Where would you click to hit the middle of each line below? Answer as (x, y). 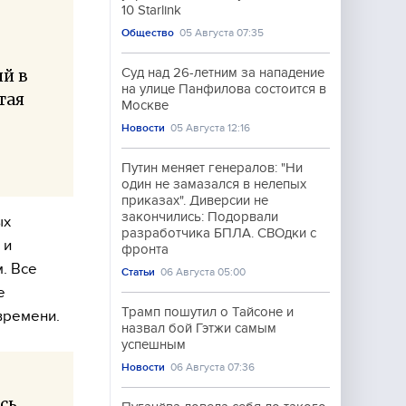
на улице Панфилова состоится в (224, 89)
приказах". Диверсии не (195, 200)
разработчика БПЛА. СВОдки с (219, 233)
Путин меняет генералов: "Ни (212, 168)
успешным (154, 344)
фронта (145, 249)
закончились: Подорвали (200, 217)
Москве (145, 105)
